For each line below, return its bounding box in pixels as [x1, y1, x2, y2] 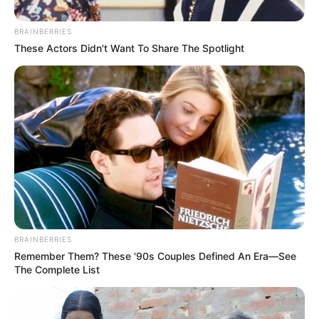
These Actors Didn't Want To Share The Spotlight [14, 42, 244, 55]
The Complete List [14, 263, 100, 276]
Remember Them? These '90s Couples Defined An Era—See [14, 249, 296, 262]
